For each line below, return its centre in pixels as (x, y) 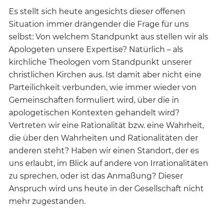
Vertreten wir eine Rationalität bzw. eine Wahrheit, (106, 126)
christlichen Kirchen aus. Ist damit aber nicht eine (105, 75)
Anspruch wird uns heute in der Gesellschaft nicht (106, 189)
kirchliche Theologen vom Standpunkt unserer (100, 62)
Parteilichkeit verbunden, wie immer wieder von (103, 88)
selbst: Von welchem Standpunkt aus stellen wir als (109, 37)
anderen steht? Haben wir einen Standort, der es (104, 151)
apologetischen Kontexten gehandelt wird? (94, 113)
